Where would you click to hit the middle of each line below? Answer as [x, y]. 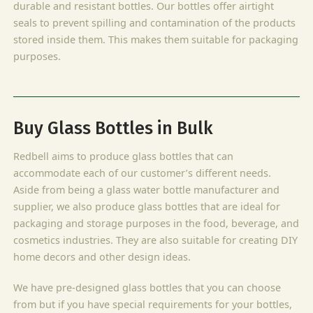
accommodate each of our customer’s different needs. [143, 173]
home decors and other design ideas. [102, 256]
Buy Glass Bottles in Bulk [114, 128]
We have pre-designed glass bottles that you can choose [147, 287]
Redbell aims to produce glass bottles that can [124, 156]
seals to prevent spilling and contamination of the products [155, 22]
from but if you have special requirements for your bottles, [153, 304]
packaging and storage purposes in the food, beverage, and [156, 223]
